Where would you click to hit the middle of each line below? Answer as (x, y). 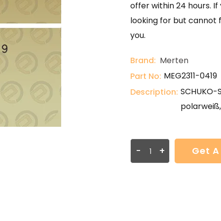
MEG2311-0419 (190, 76)
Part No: (146, 76)
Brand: (143, 60)
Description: (154, 92)
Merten (174, 60)
